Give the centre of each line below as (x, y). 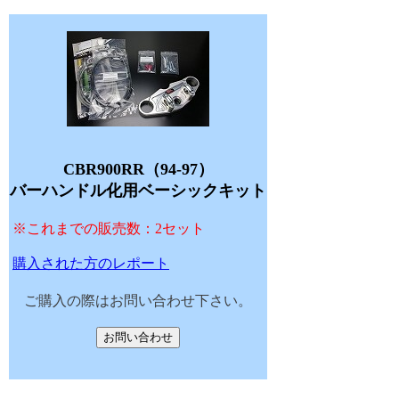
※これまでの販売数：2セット (109, 229)
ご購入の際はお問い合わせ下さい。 (138, 301)
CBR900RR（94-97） (138, 170)
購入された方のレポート (91, 264)
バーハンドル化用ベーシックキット (138, 191)
